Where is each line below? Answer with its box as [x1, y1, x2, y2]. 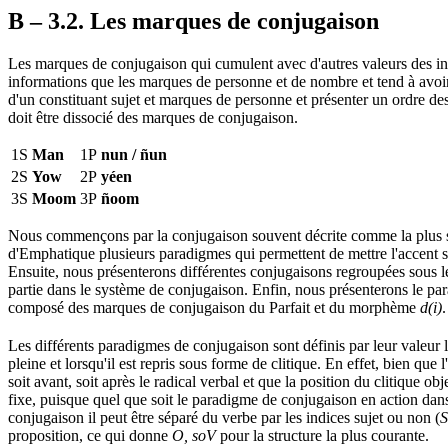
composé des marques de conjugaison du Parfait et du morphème [8, 298, 420, 316]
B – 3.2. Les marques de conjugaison [8, 8, 379, 34]
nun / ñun [101, 145, 167, 163]
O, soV [172, 427, 216, 445]
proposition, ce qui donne [8, 427, 172, 445]
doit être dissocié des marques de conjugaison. [8, 108, 298, 126]
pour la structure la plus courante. [216, 427, 429, 445]
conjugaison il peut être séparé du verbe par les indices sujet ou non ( [8, 409, 440, 427]
